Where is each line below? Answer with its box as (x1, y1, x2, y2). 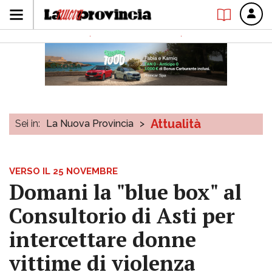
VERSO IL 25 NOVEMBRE (9, 166, 118, 177)
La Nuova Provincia (46, 118, 134, 129)
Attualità (151, 117, 201, 131)
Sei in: (15, 118, 40, 129)
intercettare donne (9, 226, 196, 253)
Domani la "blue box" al (9, 178, 242, 206)
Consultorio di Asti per (9, 202, 235, 229)
